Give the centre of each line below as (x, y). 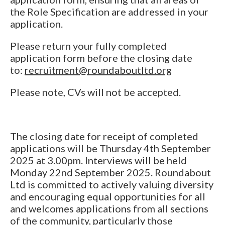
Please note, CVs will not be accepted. (95, 92)
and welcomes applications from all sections (109, 208)
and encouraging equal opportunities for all (108, 196)
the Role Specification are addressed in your (109, 11)
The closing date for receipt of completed (104, 136)
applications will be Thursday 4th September (110, 148)
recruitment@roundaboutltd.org (98, 70)
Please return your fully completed (88, 45)
